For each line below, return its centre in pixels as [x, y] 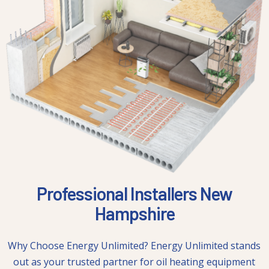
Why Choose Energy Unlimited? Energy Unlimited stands [134, 246]
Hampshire [134, 213]
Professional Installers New [134, 194]
